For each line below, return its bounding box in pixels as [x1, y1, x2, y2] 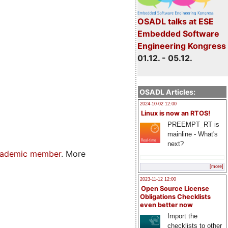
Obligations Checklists [140, 193, 211, 201]
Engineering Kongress [137, 40, 226, 51]
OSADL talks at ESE [137, 16, 214, 26]
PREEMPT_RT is [167, 120, 219, 128]
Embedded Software [137, 28, 219, 39]
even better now [140, 201, 193, 209]
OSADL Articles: [139, 87, 195, 96]
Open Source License [141, 185, 209, 193]
